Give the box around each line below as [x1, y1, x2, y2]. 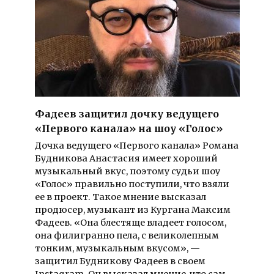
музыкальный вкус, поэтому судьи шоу [34, 166, 220, 177]
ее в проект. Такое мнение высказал [34, 191, 206, 203]
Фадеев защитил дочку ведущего [34, 107, 219, 120]
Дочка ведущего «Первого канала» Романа [34, 140, 239, 152]
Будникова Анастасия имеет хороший [34, 153, 218, 165]
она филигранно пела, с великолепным [34, 230, 219, 242]
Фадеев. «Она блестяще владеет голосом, [34, 217, 226, 229]
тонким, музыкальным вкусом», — [34, 243, 200, 254]
